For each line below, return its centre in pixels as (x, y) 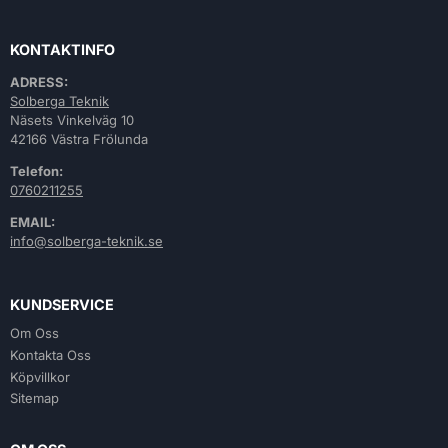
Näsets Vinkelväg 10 (72, 120)
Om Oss (34, 333)
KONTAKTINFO (62, 50)
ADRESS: (39, 82)
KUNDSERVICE (62, 305)
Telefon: (36, 171)
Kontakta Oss (50, 354)
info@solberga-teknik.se (86, 241)
